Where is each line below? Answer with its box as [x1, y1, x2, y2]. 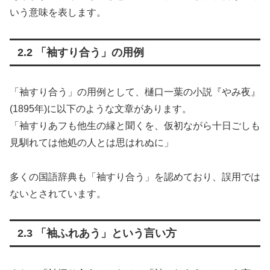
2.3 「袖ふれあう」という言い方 [17, 227, 177, 240]
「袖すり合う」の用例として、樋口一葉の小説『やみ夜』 [10, 86, 260, 97]
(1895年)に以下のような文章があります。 [10, 103, 192, 114]
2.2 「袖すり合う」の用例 [17, 46, 144, 58]
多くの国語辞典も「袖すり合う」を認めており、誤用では [10, 171, 260, 182]
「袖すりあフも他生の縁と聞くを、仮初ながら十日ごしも [10, 120, 260, 131]
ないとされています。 [10, 188, 106, 199]
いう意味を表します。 [10, 7, 106, 17]
